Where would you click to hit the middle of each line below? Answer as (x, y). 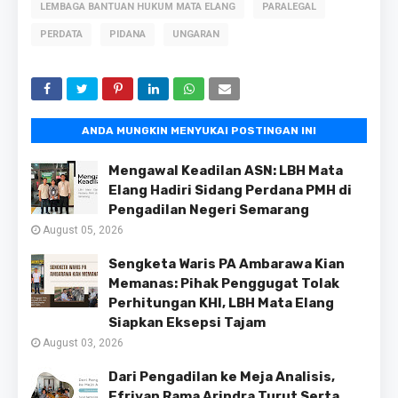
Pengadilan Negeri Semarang (209, 209)
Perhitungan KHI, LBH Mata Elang (221, 302)
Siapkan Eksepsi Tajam (187, 322)
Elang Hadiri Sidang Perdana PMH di (230, 190)
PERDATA (61, 34)
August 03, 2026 (83, 342)
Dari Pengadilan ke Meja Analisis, (222, 376)
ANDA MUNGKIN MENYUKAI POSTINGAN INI (199, 130)
